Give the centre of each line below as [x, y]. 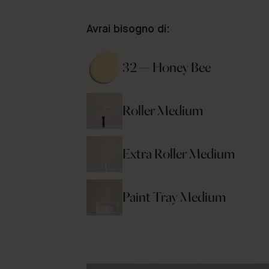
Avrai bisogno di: [128, 29]
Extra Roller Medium [179, 154]
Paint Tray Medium [174, 198]
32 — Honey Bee [168, 68]
